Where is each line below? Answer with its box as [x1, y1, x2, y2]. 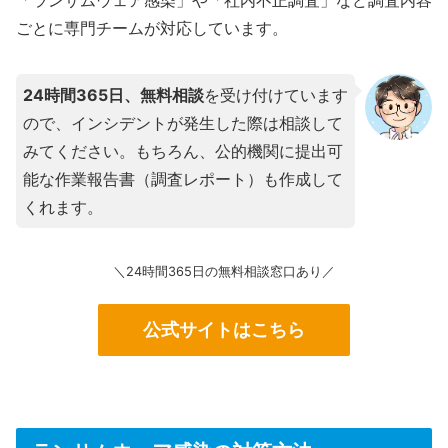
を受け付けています [204, 84, 348, 105]
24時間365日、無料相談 [23, 84, 204, 105]
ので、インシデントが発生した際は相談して [23, 112, 343, 133]
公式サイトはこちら [143, 319, 305, 341]
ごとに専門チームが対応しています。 [16, 17, 288, 38]
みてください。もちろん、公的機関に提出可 [23, 140, 343, 161]
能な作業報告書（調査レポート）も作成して [23, 168, 343, 189]
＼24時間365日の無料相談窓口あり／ [113, 263, 335, 279]
